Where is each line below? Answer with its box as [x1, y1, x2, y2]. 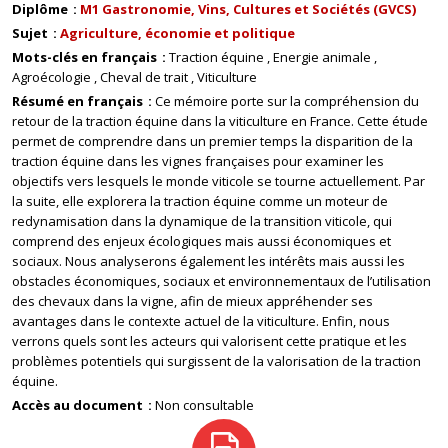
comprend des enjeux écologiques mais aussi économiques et [12, 232, 391, 250]
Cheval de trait [100, 68, 188, 86]
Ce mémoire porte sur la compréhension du [155, 92, 419, 110]
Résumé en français [12, 92, 146, 110]
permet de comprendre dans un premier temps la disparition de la [12, 132, 413, 150]
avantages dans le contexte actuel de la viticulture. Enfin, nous [12, 312, 390, 330]
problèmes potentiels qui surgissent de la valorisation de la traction [12, 352, 421, 370]
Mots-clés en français [12, 48, 160, 66]
